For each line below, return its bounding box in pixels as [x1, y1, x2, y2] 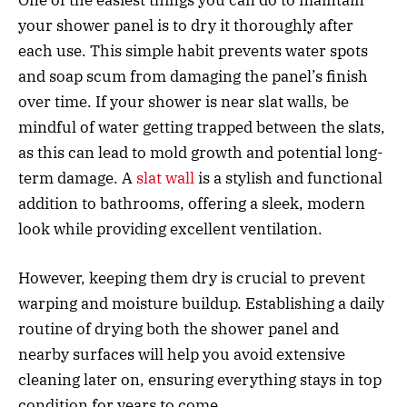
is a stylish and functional [194, 167, 382, 188]
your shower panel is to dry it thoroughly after [18, 15, 353, 35]
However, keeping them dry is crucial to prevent [18, 267, 365, 288]
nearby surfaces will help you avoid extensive [18, 343, 345, 364]
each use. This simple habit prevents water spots [18, 40, 368, 61]
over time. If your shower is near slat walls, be [18, 91, 349, 112]
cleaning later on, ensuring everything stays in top [18, 369, 382, 390]
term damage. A [18, 167, 136, 188]
